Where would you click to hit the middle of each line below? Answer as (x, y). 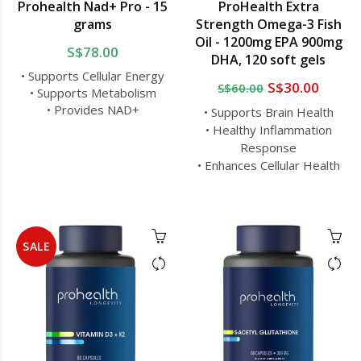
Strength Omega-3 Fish (268, 25)
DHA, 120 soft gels (268, 60)
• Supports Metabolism (93, 93)
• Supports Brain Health (268, 112)
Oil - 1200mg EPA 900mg (268, 42)
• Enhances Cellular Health (268, 166)
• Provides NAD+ (93, 110)
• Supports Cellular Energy (93, 76)
